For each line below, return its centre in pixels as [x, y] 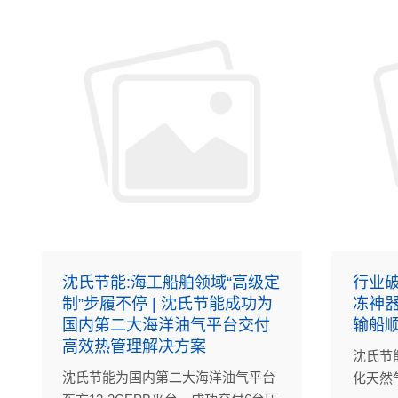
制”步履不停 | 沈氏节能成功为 [168, 304]
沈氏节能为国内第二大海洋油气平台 [169, 378]
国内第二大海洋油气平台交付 [167, 326]
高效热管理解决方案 [135, 347]
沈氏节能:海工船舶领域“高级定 [171, 283]
